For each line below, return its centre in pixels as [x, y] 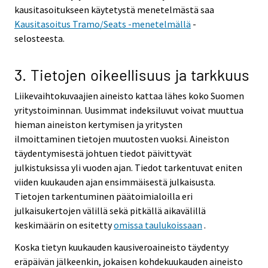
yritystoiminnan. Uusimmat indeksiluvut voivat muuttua [129, 110]
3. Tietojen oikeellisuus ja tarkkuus [132, 75]
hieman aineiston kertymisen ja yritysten [98, 125]
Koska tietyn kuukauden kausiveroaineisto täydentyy [121, 247]
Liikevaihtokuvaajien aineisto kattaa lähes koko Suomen [129, 96]
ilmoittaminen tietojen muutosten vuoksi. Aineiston [122, 139]
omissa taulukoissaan [158, 225]
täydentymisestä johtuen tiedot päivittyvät [103, 153]
